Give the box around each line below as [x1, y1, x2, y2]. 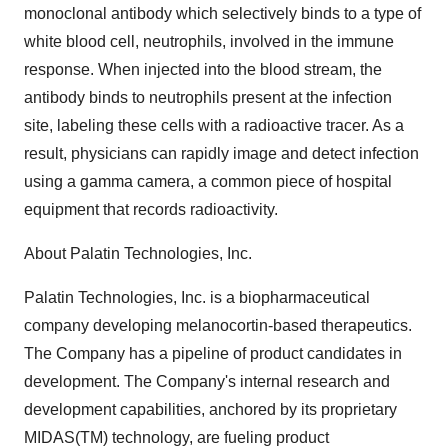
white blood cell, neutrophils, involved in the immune [24, 33, 394, 50]
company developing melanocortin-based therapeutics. [24, 317, 412, 334]
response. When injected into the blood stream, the [24, 61, 382, 78]
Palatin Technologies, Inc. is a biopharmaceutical [24, 289, 370, 306]
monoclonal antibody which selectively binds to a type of [24, 5, 421, 22]
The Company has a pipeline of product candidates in [24, 345, 402, 362]
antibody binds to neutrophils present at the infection [24, 89, 392, 106]
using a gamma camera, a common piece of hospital [24, 173, 392, 190]
